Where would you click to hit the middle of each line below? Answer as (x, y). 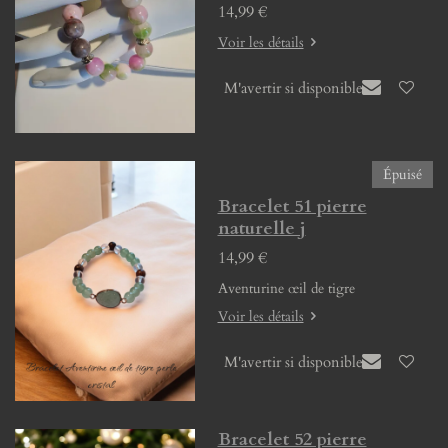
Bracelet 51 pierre (292, 206)
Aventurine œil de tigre (288, 288)
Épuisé (402, 174)
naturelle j (261, 228)
